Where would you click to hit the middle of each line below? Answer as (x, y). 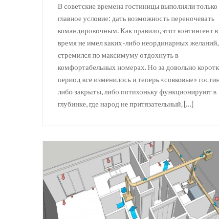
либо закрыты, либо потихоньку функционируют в (137, 91)
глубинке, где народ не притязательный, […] (126, 103)
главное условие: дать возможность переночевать (136, 18)
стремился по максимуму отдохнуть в (118, 55)
